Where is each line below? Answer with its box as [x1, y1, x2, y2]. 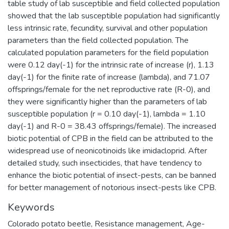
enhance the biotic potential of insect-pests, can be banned [8, 169, 216, 181]
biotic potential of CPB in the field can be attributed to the [8, 132, 213, 144]
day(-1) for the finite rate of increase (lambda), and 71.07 [8, 71, 210, 83]
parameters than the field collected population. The [8, 34, 189, 46]
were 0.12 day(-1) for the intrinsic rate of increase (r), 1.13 [8, 59, 214, 71]
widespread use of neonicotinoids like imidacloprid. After [8, 145, 207, 156]
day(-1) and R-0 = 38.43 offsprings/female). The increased [8, 120, 216, 132]
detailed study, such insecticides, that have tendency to [8, 157, 202, 169]
